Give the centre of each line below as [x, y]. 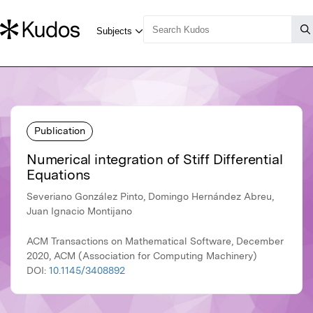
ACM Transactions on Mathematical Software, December [155, 241]
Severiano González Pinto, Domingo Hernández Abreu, [150, 197]
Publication [60, 130]
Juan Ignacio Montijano [79, 211]
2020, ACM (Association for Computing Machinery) [142, 256]
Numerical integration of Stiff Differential [155, 160]
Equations [59, 175]
